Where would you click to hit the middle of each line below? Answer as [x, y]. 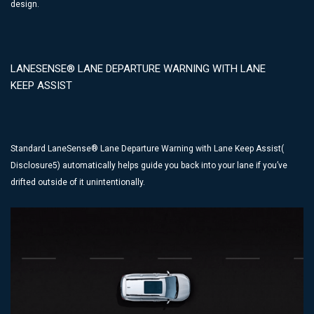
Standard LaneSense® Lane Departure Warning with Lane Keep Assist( [147, 149]
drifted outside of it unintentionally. [78, 183]
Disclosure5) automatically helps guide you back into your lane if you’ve [149, 166]
